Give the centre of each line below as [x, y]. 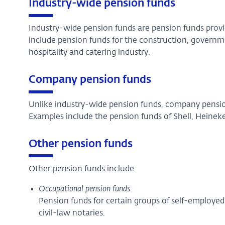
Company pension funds [90, 80]
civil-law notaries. [72, 213]
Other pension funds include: [82, 169]
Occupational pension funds [84, 189]
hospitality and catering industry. [89, 52]
